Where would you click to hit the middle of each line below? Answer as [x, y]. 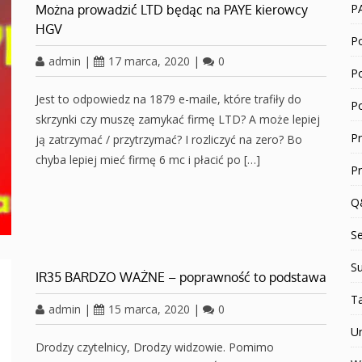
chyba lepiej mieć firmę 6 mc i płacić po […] [148, 160]
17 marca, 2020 [149, 61]
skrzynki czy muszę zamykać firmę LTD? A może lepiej [178, 119]
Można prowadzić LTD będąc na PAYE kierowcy [172, 10]
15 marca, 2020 [149, 309]
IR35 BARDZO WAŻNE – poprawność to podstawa [181, 277]
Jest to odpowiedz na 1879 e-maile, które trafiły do [168, 99]
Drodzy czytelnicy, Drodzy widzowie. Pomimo [155, 347]
